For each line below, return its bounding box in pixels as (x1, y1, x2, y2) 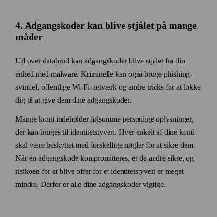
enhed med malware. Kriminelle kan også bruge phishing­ (15, 69, 192, 78)
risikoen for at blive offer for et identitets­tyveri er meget (15, 167, 184, 175)
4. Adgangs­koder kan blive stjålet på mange (15, 19, 197, 31)
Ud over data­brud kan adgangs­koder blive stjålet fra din (15, 56, 185, 65)
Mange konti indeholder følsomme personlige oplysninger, (15, 114, 193, 123)
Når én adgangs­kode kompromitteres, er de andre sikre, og (15, 154, 194, 162)
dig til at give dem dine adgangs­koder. (15, 95, 131, 104)
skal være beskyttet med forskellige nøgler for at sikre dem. (15, 140, 195, 149)
